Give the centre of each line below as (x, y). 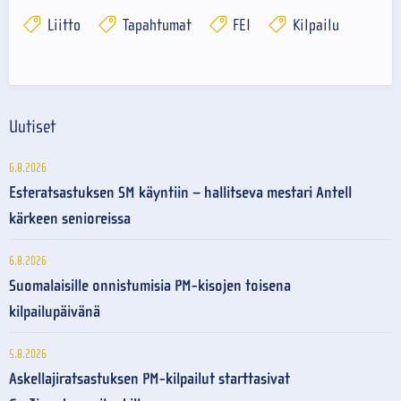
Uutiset (32, 126)
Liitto (62, 25)
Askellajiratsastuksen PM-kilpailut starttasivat (149, 379)
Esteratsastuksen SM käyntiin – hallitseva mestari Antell (180, 192)
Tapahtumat (155, 25)
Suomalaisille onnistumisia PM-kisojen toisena (150, 286)
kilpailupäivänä (55, 311)
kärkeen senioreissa (70, 218)
